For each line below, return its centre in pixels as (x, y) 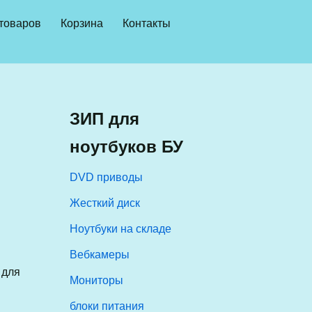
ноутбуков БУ (127, 147)
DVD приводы (107, 177)
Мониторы (97, 280)
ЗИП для (105, 119)
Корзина (81, 23)
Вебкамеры (100, 255)
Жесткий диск (105, 203)
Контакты (146, 23)
